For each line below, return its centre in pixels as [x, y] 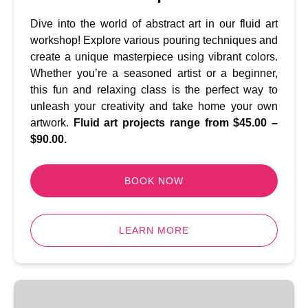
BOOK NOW [154, 181]
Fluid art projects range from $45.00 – [176, 123]
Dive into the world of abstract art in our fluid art [154, 24]
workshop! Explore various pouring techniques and [154, 40]
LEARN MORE [154, 230]
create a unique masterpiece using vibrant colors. [154, 57]
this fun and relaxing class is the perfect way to [154, 90]
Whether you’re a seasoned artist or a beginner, [154, 73]
